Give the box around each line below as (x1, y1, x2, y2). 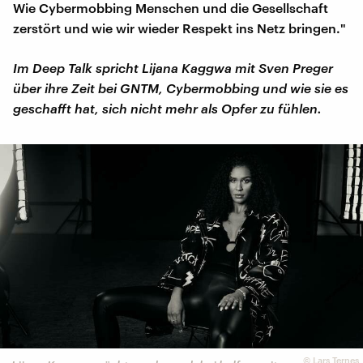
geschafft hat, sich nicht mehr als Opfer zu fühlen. (13, 100, 322, 116)
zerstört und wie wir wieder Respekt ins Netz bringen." (13, 19, 346, 36)
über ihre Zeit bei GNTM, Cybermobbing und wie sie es (13, 79, 348, 96)
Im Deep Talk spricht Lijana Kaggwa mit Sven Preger (13, 59, 333, 75)
